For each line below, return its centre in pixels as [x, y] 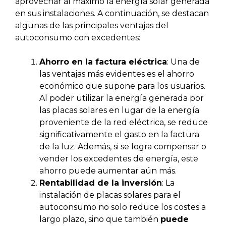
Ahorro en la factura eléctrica [103, 62]
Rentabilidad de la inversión [101, 183]
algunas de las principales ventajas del [92, 26]
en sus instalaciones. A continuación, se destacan [112, 14]
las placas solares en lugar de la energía [119, 110]
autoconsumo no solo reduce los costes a [123, 207]
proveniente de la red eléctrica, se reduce [124, 123]
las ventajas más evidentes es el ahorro [117, 74]
